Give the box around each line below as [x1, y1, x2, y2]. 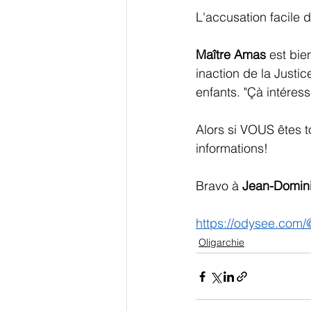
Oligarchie [199, 236, 244, 249]
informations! [196, 140, 268, 157]
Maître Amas [196, 47, 266, 63]
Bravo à [196, 178, 242, 194]
